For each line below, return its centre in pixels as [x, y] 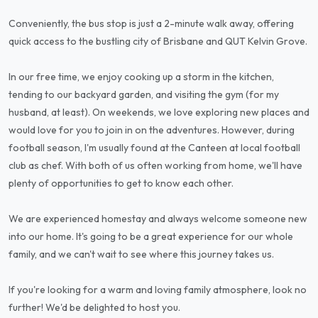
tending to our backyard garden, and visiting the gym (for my [144, 94]
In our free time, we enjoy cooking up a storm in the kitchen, [141, 77]
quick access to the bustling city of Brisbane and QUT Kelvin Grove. [158, 41]
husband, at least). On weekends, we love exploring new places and [159, 112]
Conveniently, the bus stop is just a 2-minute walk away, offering [151, 23]
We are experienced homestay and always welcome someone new [158, 219]
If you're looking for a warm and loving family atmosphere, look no [158, 290]
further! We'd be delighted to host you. [94, 307]
